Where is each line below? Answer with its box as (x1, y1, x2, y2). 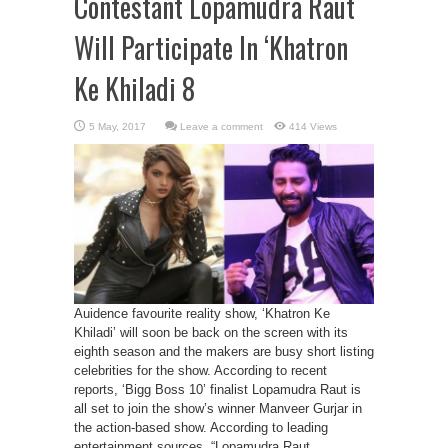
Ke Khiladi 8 (74, 68, 195, 109)
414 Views (289, 121, 337, 132)
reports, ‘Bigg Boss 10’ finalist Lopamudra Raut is (74, 382, 361, 397)
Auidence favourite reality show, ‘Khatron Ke (74, 306, 330, 321)
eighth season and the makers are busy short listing (74, 344, 374, 359)
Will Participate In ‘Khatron (74, 27, 348, 68)
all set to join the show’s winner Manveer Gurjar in (74, 401, 362, 416)
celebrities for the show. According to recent (74, 363, 327, 378)
